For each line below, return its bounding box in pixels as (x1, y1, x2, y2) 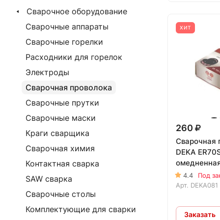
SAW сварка (26, 174, 72, 184)
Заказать (184, 210, 216, 219)
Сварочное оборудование (27, 6, 127, 16)
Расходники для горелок (26, 52, 122, 62)
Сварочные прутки (26, 98, 99, 108)
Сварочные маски (26, 113, 96, 123)
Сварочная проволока (26, 82, 112, 92)
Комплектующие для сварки (26, 204, 136, 214)
